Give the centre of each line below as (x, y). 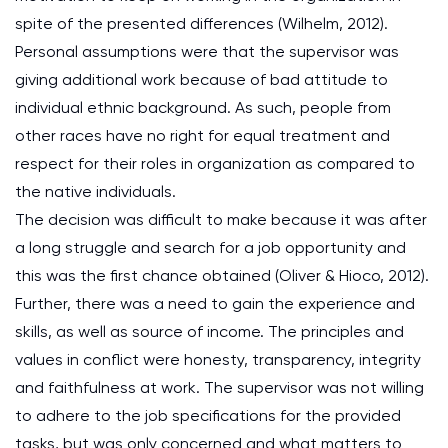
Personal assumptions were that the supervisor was (207, 51)
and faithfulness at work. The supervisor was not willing (219, 387)
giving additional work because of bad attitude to (201, 79)
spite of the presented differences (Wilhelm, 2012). (201, 23)
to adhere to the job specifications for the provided (208, 415)
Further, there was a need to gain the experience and (215, 303)
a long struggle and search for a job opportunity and (210, 247)
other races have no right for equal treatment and (202, 135)
